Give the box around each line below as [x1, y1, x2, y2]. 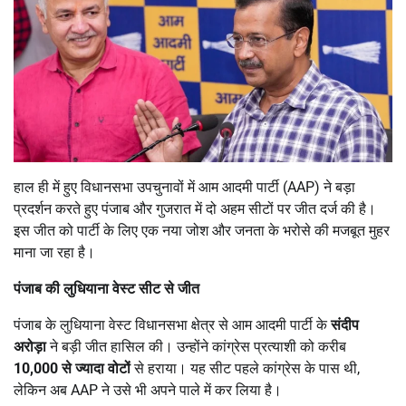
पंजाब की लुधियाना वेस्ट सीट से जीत [14, 279, 199, 297]
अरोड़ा [14, 337, 46, 355]
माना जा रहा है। [14, 243, 95, 261]
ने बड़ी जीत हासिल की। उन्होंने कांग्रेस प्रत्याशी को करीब [46, 337, 346, 355]
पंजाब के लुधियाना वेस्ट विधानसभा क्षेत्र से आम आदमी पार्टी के [14, 315, 331, 333]
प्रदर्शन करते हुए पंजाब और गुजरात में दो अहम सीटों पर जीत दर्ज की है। [14, 199, 376, 217]
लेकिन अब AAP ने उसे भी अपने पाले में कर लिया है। [14, 381, 282, 399]
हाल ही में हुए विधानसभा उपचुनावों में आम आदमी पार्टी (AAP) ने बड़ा [14, 178, 355, 196]
